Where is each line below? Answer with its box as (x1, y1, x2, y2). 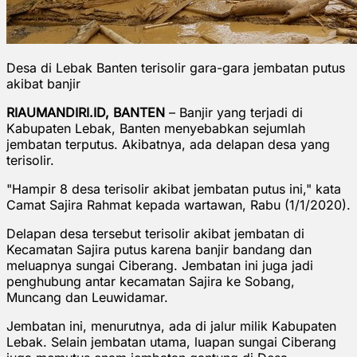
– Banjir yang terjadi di (165, 104, 303, 120)
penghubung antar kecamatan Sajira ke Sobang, (6, 273, 295, 289)
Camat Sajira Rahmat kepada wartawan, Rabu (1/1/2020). (6, 196, 351, 213)
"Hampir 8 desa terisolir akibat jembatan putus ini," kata (6, 180, 341, 197)
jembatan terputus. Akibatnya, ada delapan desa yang (6, 135, 330, 152)
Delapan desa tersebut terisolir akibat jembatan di (6, 225, 304, 241)
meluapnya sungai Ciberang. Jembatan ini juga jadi (6, 257, 313, 273)
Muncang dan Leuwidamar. (6, 288, 172, 305)
